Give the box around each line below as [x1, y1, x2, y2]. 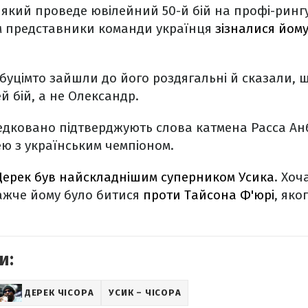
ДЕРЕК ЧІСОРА [24, 287, 94, 298]
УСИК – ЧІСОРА [109, 287, 181, 298]
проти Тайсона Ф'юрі [143, 187, 274, 203]
